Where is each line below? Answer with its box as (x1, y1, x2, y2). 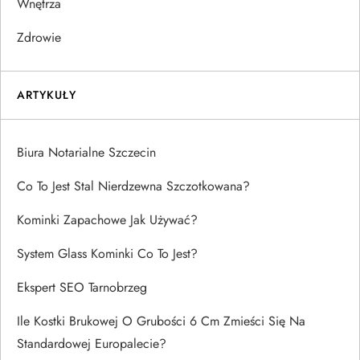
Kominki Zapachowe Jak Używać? (17, 210, 198, 229)
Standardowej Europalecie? (17, 333, 166, 353)
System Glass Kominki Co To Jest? (17, 243, 198, 263)
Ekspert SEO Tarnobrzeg (17, 277, 147, 297)
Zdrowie (17, 27, 61, 47)
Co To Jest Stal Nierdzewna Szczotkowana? (17, 176, 250, 195)
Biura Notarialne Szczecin (17, 142, 156, 162)
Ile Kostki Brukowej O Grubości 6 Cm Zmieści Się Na (17, 311, 305, 330)
